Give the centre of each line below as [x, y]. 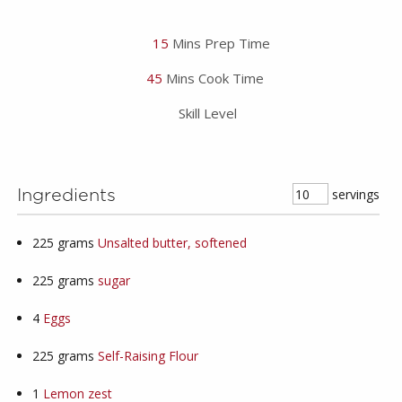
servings [354, 194]
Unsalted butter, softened [172, 243]
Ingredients [66, 196]
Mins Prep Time [221, 43]
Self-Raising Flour [148, 356]
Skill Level [208, 113]
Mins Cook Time [214, 78]
